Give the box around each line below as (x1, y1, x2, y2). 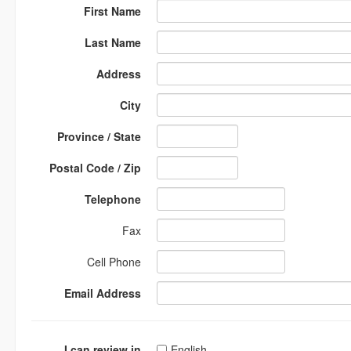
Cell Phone (87, 254, 141, 270)
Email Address (64, 285, 141, 301)
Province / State (57, 128, 141, 144)
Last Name (85, 34, 141, 50)
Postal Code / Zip (49, 160, 141, 175)
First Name (84, 3, 141, 19)
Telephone (85, 191, 141, 207)
